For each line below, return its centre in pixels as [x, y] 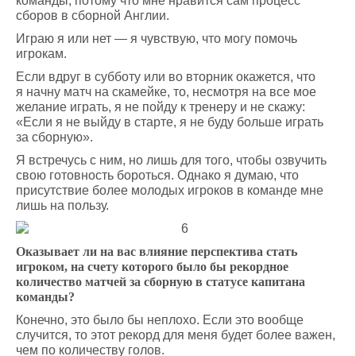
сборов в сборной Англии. [93, 15]
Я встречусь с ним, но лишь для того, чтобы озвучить [171, 160]
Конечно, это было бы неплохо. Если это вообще [160, 320]
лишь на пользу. [62, 205]
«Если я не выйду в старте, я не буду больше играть [170, 122]
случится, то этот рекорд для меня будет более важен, [176, 335]
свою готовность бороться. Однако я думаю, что [157, 175]
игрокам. [41, 54]
